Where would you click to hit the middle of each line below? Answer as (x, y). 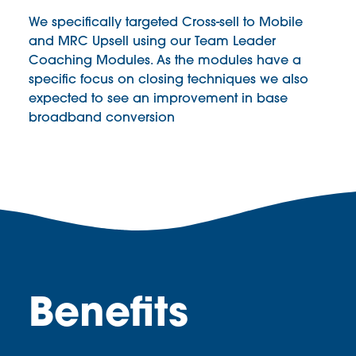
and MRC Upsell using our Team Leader (152, 43)
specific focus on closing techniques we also (168, 81)
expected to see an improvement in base (158, 100)
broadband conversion (101, 119)
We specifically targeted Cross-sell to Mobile (165, 23)
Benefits (108, 315)
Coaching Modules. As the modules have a (164, 62)
